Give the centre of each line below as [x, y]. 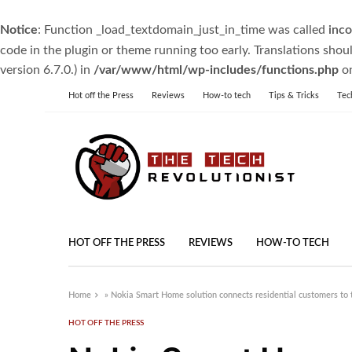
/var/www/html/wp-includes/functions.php [216, 70]
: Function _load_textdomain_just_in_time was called [183, 30]
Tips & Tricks [294, 95]
